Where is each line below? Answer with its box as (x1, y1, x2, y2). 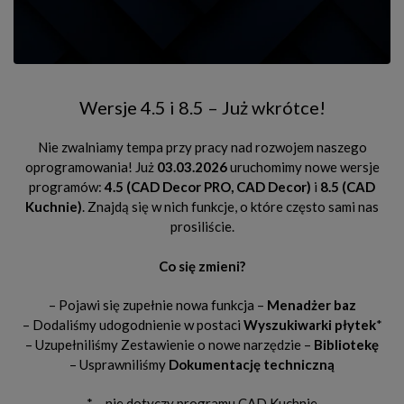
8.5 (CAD (317, 179, 375, 196)
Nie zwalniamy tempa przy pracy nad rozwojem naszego (37, 139, 367, 156)
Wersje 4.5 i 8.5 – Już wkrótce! (78, 96, 326, 118)
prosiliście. (170, 218, 234, 235)
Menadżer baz (266, 296, 356, 313)
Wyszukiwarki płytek (243, 316, 376, 333)
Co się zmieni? (159, 257, 245, 274)
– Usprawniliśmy (69, 355, 169, 372)
